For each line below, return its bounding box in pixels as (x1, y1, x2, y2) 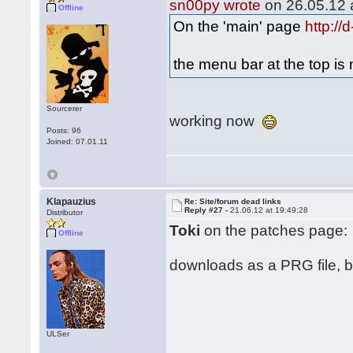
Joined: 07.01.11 (46, 137, 109, 146)
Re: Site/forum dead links (184, 197, 282, 206)
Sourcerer (46, 104, 83, 113)
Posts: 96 (46, 126, 82, 135)
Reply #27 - (184, 206, 231, 214)
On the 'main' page (173, 18, 306, 35)
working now (169, 113, 263, 129)
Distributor (46, 208, 84, 217)
